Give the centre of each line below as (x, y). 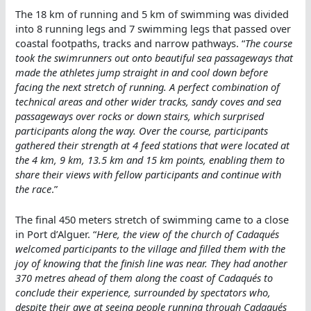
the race (34, 188)
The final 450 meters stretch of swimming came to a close (152, 220)
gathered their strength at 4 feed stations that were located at (153, 145)
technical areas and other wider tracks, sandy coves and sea (149, 101)
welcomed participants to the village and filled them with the (151, 249)
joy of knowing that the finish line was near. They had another (152, 263)
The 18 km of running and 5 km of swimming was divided (152, 14)
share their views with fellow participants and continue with (149, 174)
